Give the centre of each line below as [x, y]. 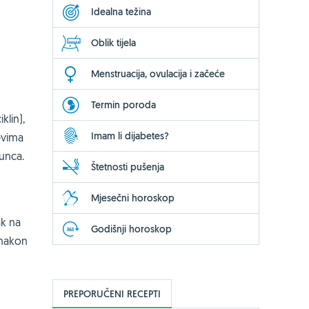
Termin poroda [123, 104]
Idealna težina [121, 11]
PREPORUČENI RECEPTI [112, 293]
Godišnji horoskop [131, 229]
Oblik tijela [113, 42]
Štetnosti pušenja [128, 167]
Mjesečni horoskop [133, 198]
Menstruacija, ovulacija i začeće [158, 73]
